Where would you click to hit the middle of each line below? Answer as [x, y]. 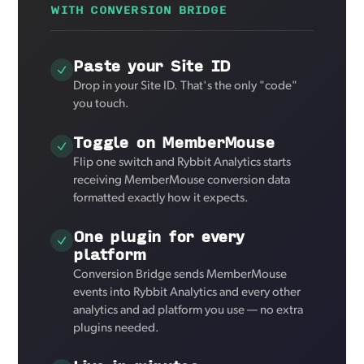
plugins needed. [117, 328]
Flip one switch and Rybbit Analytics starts [182, 162]
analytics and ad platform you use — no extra [188, 310]
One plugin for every [158, 236]
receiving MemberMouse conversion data [182, 180]
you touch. [102, 104]
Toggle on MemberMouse [174, 141]
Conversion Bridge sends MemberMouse [180, 275]
